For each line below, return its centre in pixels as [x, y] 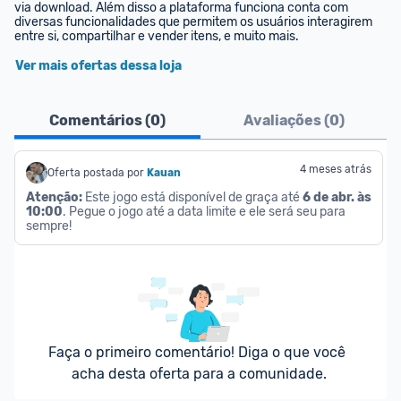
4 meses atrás [336, 169]
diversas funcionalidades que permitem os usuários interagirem [193, 22]
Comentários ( [100, 120]
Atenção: [54, 197]
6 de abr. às [337, 197]
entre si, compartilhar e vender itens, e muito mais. [157, 36]
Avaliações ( [286, 120]
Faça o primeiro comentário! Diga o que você [197, 352]
